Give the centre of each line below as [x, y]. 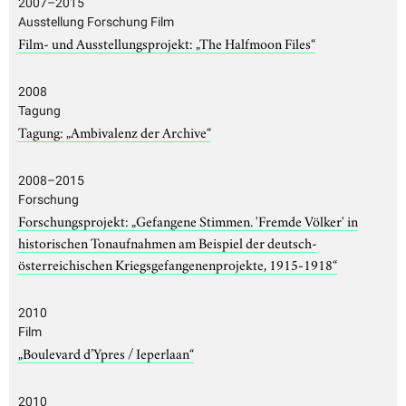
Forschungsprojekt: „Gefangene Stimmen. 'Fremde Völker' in [188, 220]
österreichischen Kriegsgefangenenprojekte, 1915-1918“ [178, 263]
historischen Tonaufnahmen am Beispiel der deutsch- [168, 242]
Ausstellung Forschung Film [96, 21]
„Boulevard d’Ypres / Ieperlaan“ [106, 352]
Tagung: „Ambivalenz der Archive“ [115, 131]
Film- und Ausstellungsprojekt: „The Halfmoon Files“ [167, 42]
